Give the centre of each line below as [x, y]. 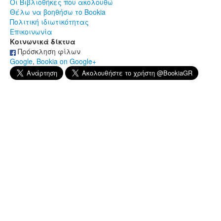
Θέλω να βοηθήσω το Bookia [58, 12]
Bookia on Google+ [66, 61]
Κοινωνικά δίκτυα [43, 42]
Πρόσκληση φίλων [48, 52]
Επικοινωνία [31, 32]
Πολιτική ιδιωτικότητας [49, 22]
